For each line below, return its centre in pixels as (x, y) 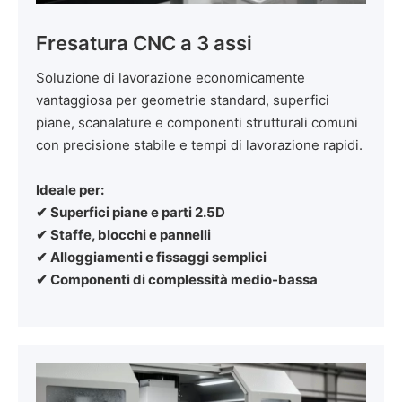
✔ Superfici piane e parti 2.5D (131, 212)
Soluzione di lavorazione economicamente (170, 77)
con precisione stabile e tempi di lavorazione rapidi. (199, 144)
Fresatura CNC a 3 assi (144, 43)
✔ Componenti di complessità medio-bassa (177, 279)
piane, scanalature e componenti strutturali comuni (197, 122)
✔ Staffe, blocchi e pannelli (123, 234)
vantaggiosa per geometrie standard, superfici (183, 100)
